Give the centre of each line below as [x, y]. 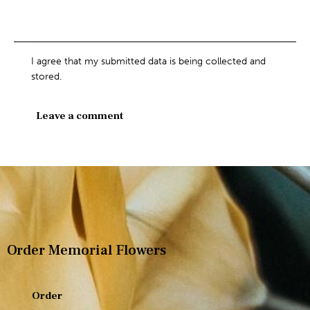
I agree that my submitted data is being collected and [149, 62]
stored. [47, 77]
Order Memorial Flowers [86, 250]
